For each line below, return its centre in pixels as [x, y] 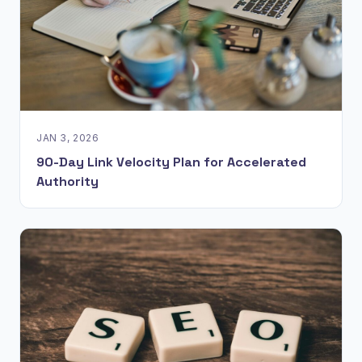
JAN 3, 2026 [68, 138]
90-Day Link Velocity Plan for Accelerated [171, 162]
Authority [67, 182]
